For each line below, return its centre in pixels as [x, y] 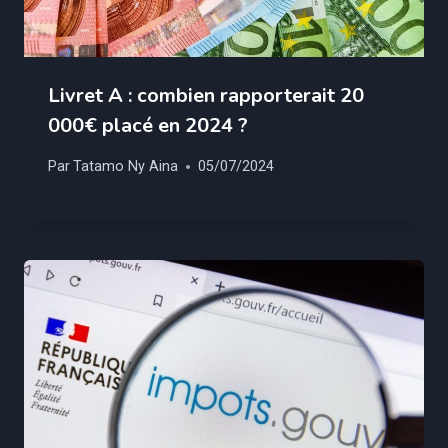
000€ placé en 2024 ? [148, 125]
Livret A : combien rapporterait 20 [206, 95]
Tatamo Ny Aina [126, 167]
